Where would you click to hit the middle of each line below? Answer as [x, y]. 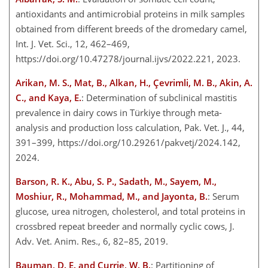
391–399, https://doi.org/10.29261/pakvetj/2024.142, [128, 142]
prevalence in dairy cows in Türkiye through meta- [119, 112]
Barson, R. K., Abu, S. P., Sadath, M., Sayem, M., [116, 181]
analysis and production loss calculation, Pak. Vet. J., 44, [130, 127]
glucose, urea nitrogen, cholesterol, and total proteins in [130, 211]
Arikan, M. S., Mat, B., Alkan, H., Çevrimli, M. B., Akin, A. [134, 82]
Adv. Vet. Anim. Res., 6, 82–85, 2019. [94, 241]
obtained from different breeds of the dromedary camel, [131, 28]
